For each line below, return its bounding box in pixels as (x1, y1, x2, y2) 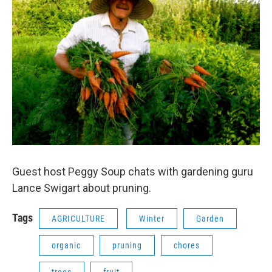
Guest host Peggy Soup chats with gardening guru (12, 165, 253, 178)
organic (52, 240, 81, 250)
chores (174, 240, 200, 250)
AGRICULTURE (52, 214, 105, 223)
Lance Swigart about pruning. (12, 182, 151, 194)
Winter (139, 214, 165, 223)
